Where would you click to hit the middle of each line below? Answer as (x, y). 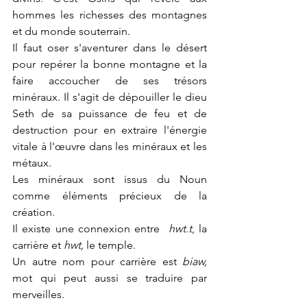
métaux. (32, 163)
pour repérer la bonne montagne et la (110, 64)
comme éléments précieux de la (110, 196)
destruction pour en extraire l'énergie (110, 130)
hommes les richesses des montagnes (110, 15)
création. (34, 212)
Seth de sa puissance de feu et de (110, 113)
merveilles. (38, 294)
